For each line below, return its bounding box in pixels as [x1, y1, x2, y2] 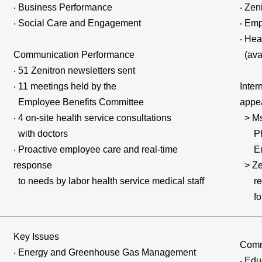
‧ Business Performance [13, 2, 113, 12]
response [13, 160, 53, 170]
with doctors [13, 129, 68, 139]
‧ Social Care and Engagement [13, 18, 142, 28]
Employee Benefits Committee [13, 97, 144, 107]
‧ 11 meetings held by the [13, 81, 117, 91]
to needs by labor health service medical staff [13, 176, 205, 186]
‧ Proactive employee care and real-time [13, 144, 178, 154]
